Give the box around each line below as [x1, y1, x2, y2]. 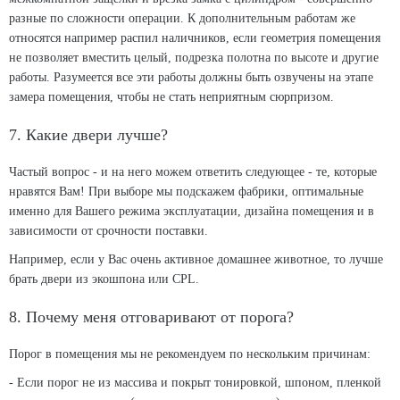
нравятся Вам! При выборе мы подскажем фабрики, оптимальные [9, 185, 363, 198]
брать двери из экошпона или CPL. [9, 272, 199, 286]
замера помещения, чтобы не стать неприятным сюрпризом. [9, 90, 334, 104]
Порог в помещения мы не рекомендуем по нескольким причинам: [9, 347, 371, 361]
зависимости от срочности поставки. [9, 224, 208, 237]
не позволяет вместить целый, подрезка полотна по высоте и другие [9, 51, 379, 64]
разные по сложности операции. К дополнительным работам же [9, 12, 355, 25]
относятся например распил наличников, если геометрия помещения [9, 31, 380, 45]
